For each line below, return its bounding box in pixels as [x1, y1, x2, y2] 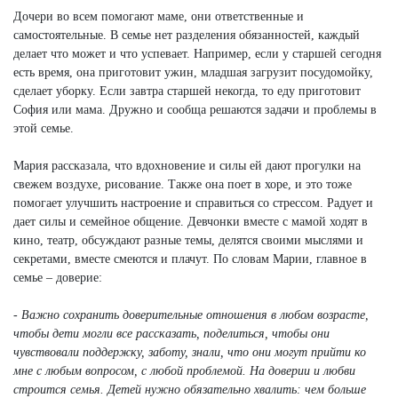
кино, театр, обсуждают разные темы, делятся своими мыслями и [13, 234, 363, 248]
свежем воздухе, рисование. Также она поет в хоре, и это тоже [13, 178, 352, 192]
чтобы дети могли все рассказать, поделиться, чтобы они [13, 327, 330, 341]
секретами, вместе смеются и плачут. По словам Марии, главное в [13, 252, 367, 267]
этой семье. [13, 122, 74, 136]
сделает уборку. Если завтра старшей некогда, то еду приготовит [13, 84, 361, 99]
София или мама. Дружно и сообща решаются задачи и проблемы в [13, 103, 377, 117]
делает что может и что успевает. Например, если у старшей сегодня [13, 47, 381, 61]
